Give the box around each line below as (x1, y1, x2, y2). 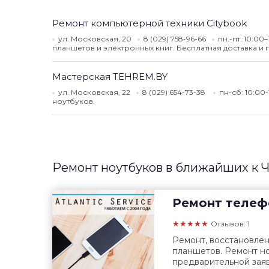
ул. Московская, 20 (58, 34, 131, 43)
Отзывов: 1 (211, 219, 250, 228)
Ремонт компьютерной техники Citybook (52, 17, 247, 29)
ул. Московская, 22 (58, 88, 130, 97)
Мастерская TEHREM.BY (52, 71, 168, 82)
